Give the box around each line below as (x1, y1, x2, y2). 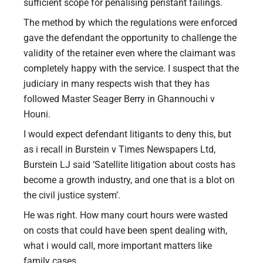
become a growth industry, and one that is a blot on (23, 174, 235, 186)
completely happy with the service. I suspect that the (23, 62, 239, 74)
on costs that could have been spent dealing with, (23, 224, 227, 236)
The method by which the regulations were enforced (23, 16, 237, 28)
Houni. (23, 108, 50, 120)
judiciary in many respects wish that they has (23, 77, 210, 89)
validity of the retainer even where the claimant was (23, 47, 235, 59)
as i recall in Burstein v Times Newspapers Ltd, (23, 143, 215, 155)
